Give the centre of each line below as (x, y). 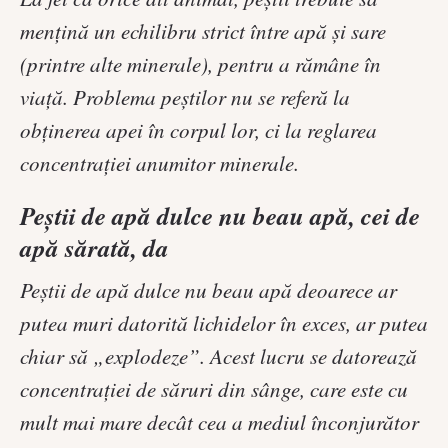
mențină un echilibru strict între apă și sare (203, 30)
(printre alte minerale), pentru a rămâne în (200, 63)
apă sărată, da (94, 247)
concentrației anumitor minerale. (159, 162)
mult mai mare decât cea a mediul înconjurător (219, 421)
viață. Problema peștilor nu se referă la (185, 96)
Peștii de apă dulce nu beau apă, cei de (220, 215)
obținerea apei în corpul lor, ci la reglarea (198, 129)
